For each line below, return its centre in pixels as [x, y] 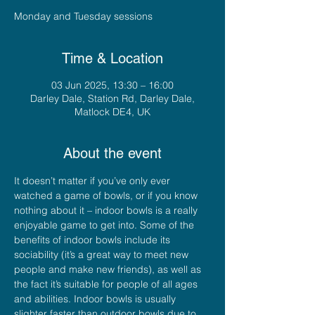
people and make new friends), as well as [109, 269]
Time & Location [112, 58]
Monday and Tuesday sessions [83, 16]
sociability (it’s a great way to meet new [103, 254]
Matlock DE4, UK [112, 111]
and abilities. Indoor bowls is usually [96, 298]
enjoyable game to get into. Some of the [105, 225]
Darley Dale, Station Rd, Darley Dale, [112, 98]
